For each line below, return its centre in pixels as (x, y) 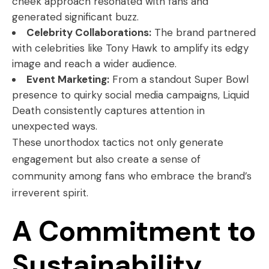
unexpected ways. (55, 126)
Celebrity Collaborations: (89, 32)
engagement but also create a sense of (106, 159)
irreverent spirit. (50, 193)
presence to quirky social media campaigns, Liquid (131, 95)
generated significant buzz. (75, 17)
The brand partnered (204, 32)
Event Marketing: (68, 79)
